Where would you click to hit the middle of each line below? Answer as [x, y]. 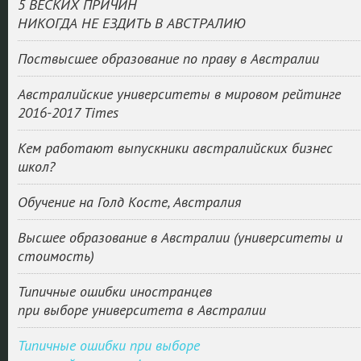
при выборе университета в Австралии [141, 310]
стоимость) [56, 256]
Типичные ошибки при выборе [108, 345]
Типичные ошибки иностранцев [114, 291]
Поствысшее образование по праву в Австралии [168, 58]
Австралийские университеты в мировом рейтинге [179, 94]
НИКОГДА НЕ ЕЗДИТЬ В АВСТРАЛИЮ [131, 23]
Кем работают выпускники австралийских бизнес [175, 148]
